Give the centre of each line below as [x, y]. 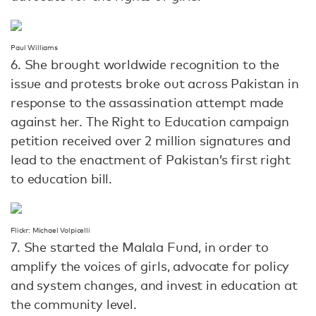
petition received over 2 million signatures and [151, 141]
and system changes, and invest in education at [154, 285]
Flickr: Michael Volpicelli [50, 231]
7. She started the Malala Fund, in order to [140, 247]
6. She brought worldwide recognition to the [145, 65]
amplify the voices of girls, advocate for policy [150, 266]
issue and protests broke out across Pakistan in [155, 84]
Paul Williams [34, 48]
